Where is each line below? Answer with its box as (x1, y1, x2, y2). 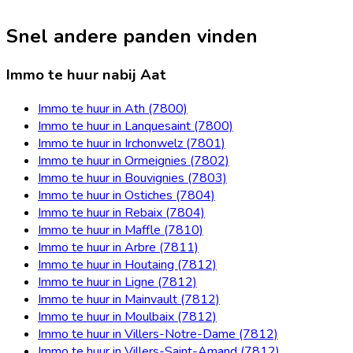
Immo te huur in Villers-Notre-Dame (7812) (38, 325, 278, 343)
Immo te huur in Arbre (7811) (38, 238, 199, 256)
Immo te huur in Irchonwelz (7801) (38, 134, 225, 152)
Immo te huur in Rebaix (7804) (38, 203, 205, 221)
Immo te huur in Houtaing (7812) (38, 255, 217, 273)
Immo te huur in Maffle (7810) (38, 221, 203, 239)
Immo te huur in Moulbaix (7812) (38, 307, 217, 325)
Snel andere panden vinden (6, 24, 258, 50)
